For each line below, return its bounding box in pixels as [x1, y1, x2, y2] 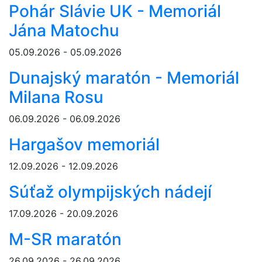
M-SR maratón [9, 229, 122, 250]
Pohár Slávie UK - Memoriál [9, 1, 221, 22]
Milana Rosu [9, 87, 104, 108]
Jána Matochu [9, 20, 119, 41]
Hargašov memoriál [9, 135, 160, 155]
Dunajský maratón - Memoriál [9, 68, 239, 88]
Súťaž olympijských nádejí [9, 182, 212, 202]
